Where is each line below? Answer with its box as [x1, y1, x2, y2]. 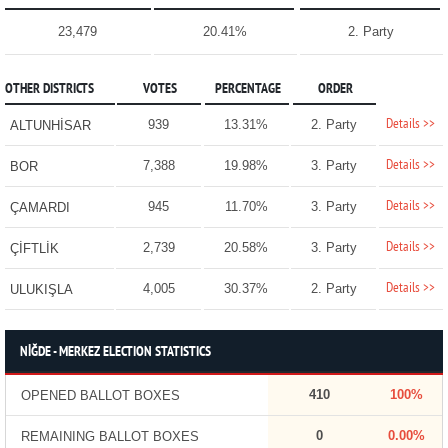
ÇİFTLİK [9, 241, 59, 257]
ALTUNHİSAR [9, 118, 91, 134]
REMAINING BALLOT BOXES [20, 429, 199, 445]
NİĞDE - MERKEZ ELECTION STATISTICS [19, 344, 211, 362]
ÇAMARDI [9, 200, 70, 216]
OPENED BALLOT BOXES [20, 388, 180, 404]
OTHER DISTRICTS [4, 81, 94, 99]
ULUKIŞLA [9, 282, 73, 298]
